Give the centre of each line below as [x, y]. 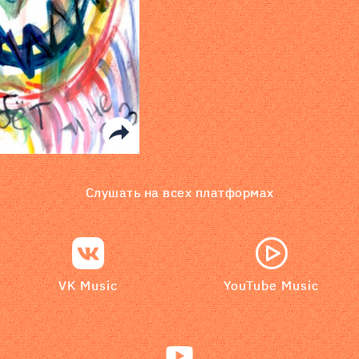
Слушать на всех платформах [179, 193]
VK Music [88, 286]
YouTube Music [271, 286]
